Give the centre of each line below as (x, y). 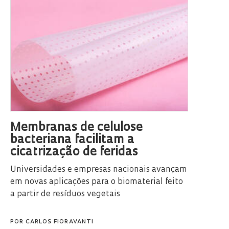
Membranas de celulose (76, 128)
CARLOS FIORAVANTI (60, 222)
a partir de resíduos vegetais (65, 194)
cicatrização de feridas (74, 152)
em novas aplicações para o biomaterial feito (97, 182)
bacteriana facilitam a (72, 140)
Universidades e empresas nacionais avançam (99, 169)
